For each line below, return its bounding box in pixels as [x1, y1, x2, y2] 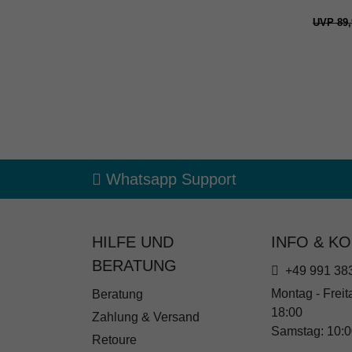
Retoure [92, 333, 137, 347]
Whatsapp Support [101, 170, 236, 189]
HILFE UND [92, 233, 174, 251]
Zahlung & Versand [92, 310, 200, 324]
